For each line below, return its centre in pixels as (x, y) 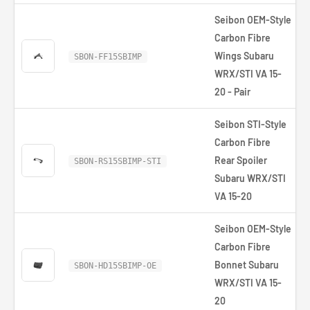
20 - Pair (232, 92)
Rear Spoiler (241, 160)
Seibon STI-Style (250, 124)
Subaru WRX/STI (250, 178)
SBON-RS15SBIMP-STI (118, 161)
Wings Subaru (244, 56)
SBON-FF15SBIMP (108, 57)
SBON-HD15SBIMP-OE (115, 266)
